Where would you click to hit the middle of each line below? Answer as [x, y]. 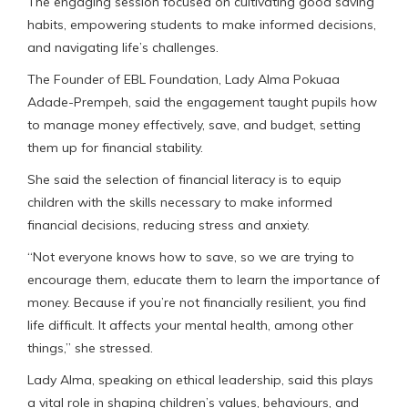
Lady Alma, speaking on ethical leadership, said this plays [200, 379]
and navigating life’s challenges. [123, 47]
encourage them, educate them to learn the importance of [204, 279]
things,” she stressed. [90, 347]
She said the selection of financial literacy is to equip [184, 179]
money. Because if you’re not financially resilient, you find [197, 302]
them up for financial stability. [115, 147]
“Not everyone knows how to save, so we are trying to [191, 256]
